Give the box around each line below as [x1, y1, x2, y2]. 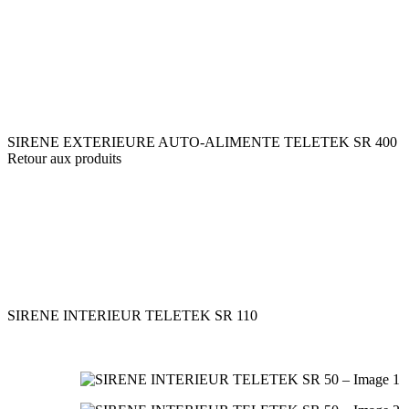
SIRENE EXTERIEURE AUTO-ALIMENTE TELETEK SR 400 [7, 133, 397, 150]
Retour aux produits [7, 150, 121, 166]
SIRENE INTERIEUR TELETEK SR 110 [7, 307, 257, 323]
